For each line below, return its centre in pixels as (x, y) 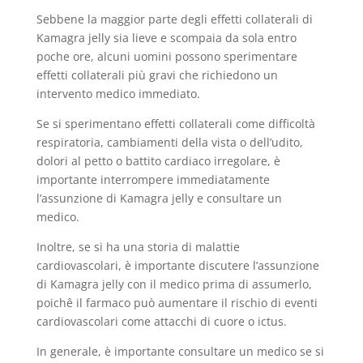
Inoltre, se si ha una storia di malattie (138, 247)
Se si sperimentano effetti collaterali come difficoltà (175, 124)
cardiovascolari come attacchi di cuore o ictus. (161, 321)
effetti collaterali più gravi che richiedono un (157, 75)
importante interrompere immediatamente (153, 179)
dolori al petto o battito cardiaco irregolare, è (158, 161)
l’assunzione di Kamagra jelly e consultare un (159, 198)
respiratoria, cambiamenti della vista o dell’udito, (169, 142)
